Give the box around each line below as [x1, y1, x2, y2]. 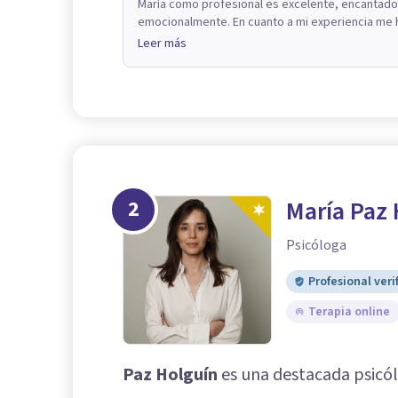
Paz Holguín [123, 362, 218, 387]
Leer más [138, 34, 187, 52]
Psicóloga [286, 235, 346, 255]
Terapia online [308, 302, 390, 321]
